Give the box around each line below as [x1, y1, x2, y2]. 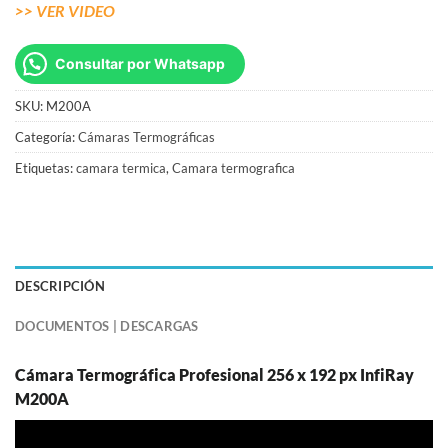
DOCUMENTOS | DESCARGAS [15, 318, 199, 335]
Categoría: [15, 129, 78, 146]
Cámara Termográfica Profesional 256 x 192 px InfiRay [15, 365, 414, 385]
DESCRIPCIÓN [15, 278, 105, 295]
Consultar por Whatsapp [55, 55, 225, 73]
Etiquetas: [15, 160, 76, 177]
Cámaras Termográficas [78, 129, 215, 146]
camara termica [76, 160, 166, 177]
